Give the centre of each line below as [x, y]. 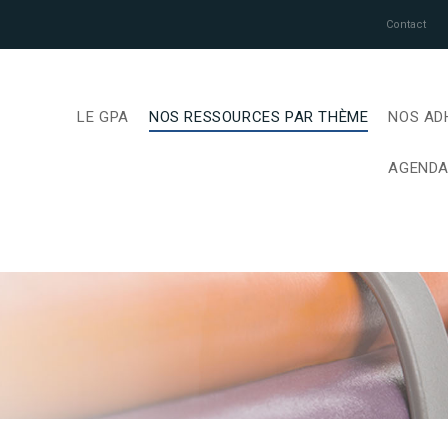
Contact [406, 24]
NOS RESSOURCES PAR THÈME [258, 116]
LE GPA [103, 116]
